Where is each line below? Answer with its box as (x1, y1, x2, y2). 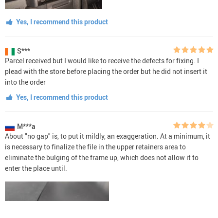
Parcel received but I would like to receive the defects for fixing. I (5, 55, 199, 65)
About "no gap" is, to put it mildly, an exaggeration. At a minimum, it (5, 131, 210, 141)
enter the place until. (5, 163, 67, 173)
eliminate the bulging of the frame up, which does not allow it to (5, 152, 199, 162)
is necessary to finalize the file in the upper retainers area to (5, 142, 186, 151)
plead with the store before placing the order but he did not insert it (5, 66, 207, 76)
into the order (5, 77, 46, 87)
